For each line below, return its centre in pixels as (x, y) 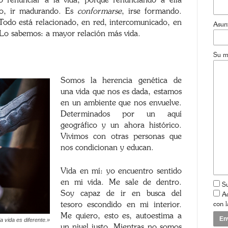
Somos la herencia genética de (121, 80)
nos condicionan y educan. (107, 148)
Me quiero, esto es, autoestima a (121, 216)
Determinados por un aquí (121, 114)
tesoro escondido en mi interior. (121, 205)
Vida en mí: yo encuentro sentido (121, 171)
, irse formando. (151, 11)
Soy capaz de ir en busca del (121, 193)
